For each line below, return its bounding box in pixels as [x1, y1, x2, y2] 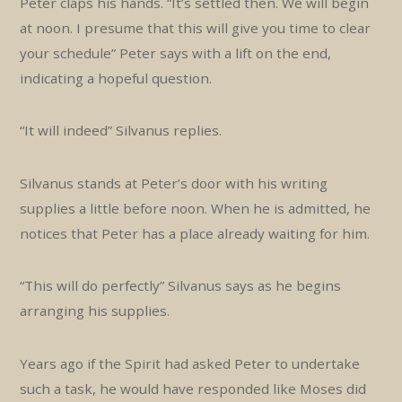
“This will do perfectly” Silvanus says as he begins [20, 276, 342, 295]
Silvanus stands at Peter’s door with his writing [20, 173, 328, 192]
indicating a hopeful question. [20, 68, 213, 87]
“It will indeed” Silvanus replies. [20, 121, 223, 140]
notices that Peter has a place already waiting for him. [20, 223, 371, 242]
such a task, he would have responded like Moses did [20, 379, 367, 398]
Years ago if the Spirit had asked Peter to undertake [20, 354, 361, 372]
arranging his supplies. [20, 301, 170, 320]
